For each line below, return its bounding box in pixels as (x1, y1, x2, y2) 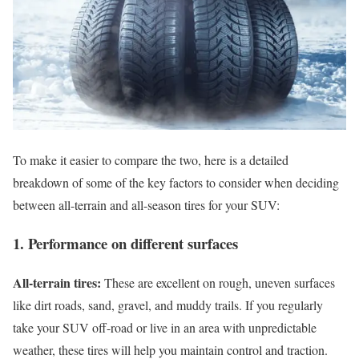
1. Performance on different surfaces (13, 232, 238, 255)
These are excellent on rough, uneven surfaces (101, 274, 335, 292)
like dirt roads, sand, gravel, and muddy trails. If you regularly (13, 296, 323, 314)
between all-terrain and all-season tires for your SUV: (13, 196, 280, 213)
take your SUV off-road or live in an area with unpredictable (13, 319, 317, 337)
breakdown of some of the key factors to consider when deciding (13, 173, 339, 191)
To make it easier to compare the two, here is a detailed (13, 151, 288, 168)
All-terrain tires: (13, 273, 101, 292)
